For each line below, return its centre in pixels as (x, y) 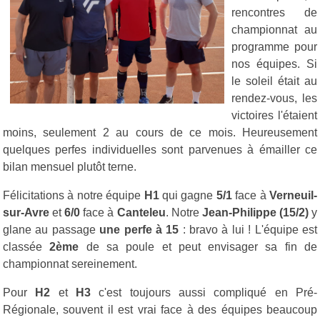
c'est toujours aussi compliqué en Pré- (204, 292)
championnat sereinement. (70, 264)
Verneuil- (294, 195)
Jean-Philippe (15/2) (255, 212)
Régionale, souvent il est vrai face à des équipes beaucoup (160, 309)
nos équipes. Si (274, 64)
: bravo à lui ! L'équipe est (248, 229)
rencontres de (274, 12)
